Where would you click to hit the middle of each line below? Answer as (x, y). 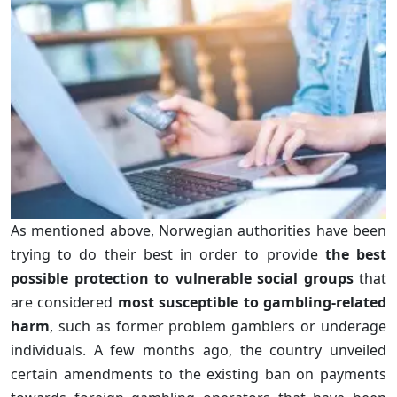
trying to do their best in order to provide (168, 254)
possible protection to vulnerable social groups (182, 278)
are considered (64, 302)
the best (356, 254)
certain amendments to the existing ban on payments (198, 374)
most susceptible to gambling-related (252, 302)
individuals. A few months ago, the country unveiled (198, 350)
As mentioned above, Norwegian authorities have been (198, 230)
